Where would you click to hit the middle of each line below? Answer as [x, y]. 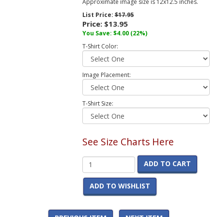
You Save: [98, 33]
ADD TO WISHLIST [120, 186]
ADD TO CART [167, 164]
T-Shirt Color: [100, 46]
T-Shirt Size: [98, 104]
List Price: [98, 15]
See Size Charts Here [128, 142]
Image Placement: [106, 75]
